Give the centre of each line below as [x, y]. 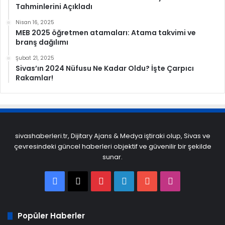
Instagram [196, 181]
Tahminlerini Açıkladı [54, 7]
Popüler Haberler [51, 216]
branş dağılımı [42, 42]
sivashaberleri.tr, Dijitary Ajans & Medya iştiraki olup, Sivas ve [113, 136]
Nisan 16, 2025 [35, 23]
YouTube [169, 181]
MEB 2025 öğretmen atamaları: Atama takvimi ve [106, 33]
